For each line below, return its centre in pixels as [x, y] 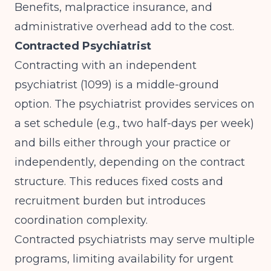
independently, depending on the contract [130, 162]
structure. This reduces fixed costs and [119, 181]
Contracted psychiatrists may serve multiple [135, 240]
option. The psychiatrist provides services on [135, 104]
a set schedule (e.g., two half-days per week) [134, 123]
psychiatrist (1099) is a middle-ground [117, 85]
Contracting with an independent [106, 65]
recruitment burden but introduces [110, 201]
